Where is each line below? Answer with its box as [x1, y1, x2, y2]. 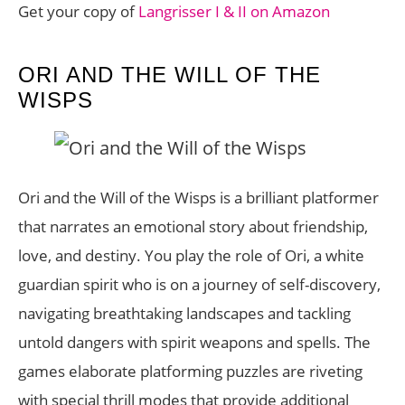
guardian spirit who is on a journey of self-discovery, [18, 274, 381, 295]
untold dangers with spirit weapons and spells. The [18, 332, 371, 353]
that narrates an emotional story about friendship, [18, 216, 368, 237]
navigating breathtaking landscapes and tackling [18, 303, 351, 324]
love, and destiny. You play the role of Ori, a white [18, 245, 364, 266]
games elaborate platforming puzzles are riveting [18, 361, 363, 381]
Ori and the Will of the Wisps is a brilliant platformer [18, 187, 379, 208]
